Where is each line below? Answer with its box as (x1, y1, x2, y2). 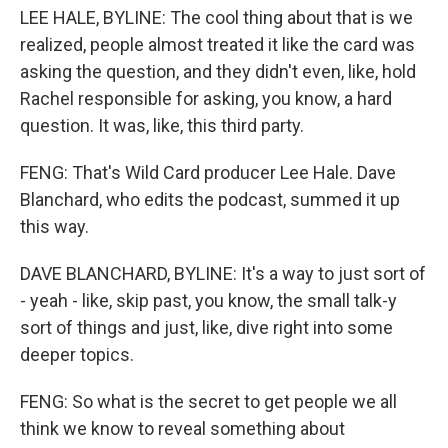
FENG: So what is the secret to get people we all (20, 391, 397, 413)
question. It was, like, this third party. (20, 115, 304, 137)
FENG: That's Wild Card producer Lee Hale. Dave (20, 162, 396, 184)
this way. (20, 216, 89, 238)
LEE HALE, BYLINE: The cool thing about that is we (20, 7, 413, 29)
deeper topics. (20, 344, 134, 366)
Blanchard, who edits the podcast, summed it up (20, 189, 400, 211)
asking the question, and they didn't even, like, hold (20, 61, 416, 83)
